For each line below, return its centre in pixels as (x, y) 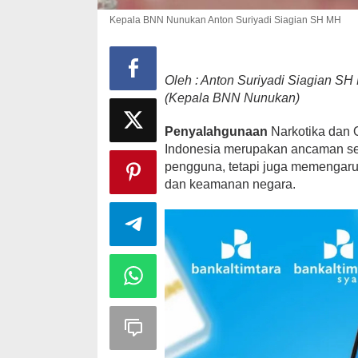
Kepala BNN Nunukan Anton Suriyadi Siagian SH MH (225, 20)
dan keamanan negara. (231, 184)
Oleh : (183, 80)
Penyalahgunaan (218, 131)
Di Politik (284, 289)
